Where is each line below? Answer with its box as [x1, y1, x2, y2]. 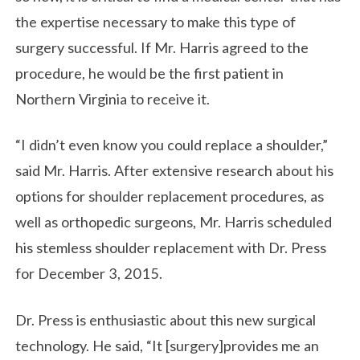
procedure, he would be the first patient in [15, 63, 284, 82]
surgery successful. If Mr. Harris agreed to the [15, 38, 309, 56]
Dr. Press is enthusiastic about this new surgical [15, 310, 317, 329]
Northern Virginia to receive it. [15, 89, 211, 108]
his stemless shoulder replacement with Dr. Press [15, 239, 327, 257]
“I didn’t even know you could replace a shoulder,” [15, 136, 329, 154]
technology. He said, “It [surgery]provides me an [15, 336, 320, 354]
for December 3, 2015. [15, 264, 163, 283]
